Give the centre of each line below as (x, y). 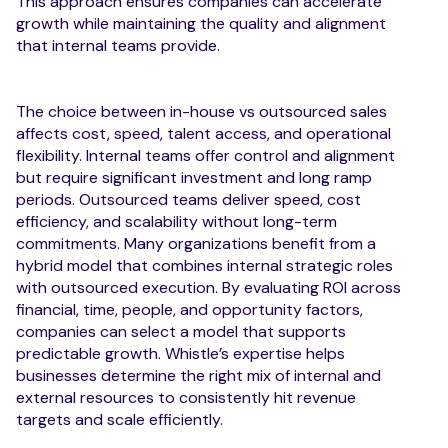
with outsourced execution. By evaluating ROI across (208, 287)
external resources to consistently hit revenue (186, 397)
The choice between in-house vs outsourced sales (201, 111)
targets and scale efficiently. (119, 419)
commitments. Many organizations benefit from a (196, 243)
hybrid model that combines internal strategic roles (204, 265)
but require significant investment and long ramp (194, 177)
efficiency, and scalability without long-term (176, 221)
